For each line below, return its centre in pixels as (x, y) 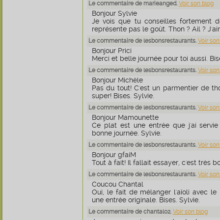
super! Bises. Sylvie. (123, 96)
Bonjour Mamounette (125, 117)
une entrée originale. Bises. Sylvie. (146, 200)
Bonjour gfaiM (114, 155)
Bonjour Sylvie (114, 13)
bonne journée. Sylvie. (127, 133)
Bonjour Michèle (117, 80)
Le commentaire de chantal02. (131, 212)
